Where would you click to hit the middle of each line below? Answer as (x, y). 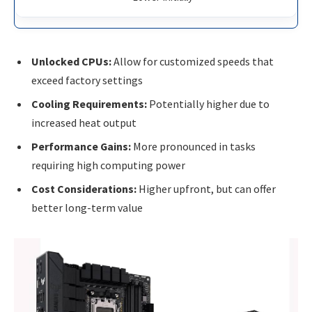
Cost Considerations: (84, 189)
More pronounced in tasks (193, 147)
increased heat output (84, 123)
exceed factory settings (87, 80)
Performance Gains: (81, 147)
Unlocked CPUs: (71, 62)
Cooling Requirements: (89, 104)
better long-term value (87, 208)
